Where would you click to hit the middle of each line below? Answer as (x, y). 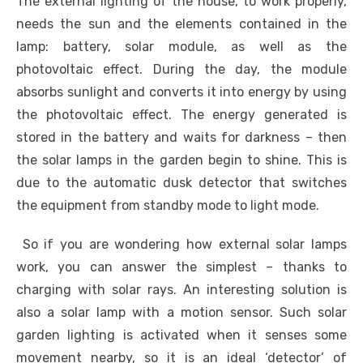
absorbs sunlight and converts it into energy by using (181, 92)
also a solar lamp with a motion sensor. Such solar (181, 313)
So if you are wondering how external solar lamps (181, 245)
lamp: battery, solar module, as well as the (181, 47)
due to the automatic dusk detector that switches (181, 183)
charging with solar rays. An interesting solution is (181, 290)
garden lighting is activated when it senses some (181, 335)
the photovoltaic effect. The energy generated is (181, 115)
